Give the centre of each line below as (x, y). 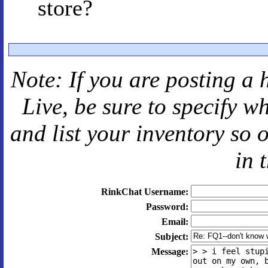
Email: (175, 222)
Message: (170, 252)
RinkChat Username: (144, 192)
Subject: (171, 237)
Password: (167, 207)
